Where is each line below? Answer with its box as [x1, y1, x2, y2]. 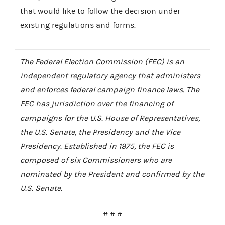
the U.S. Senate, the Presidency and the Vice [20, 127, 180, 137]
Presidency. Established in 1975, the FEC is [20, 141, 174, 151]
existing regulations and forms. [20, 20, 136, 30]
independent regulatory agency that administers [20, 71, 200, 80]
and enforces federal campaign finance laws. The [20, 85, 199, 94]
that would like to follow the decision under [20, 6, 180, 16]
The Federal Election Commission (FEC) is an [20, 57, 184, 66]
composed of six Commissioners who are [20, 155, 172, 165]
